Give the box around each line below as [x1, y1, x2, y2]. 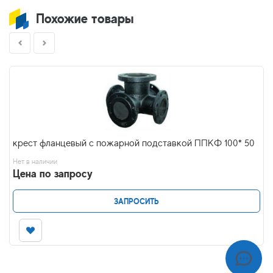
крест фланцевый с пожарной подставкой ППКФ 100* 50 [13, 138, 255, 149]
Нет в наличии [13, 157, 57, 166]
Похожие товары [36, 10, 134, 26]
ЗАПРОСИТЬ [114, 196, 159, 206]
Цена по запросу [13, 167, 93, 180]
